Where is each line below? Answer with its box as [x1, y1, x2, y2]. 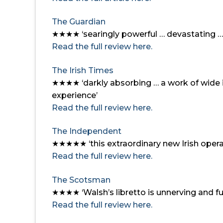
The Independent [52, 126, 121, 136]
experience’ [52, 90, 100, 100]
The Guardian [52, 17, 106, 27]
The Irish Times [52, 65, 113, 75]
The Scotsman [52, 175, 111, 185]
